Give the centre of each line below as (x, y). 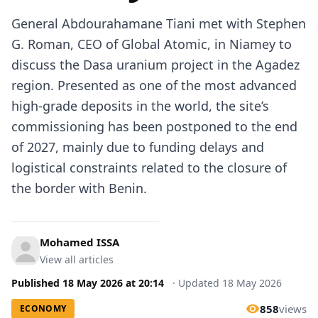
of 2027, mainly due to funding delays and (138, 147)
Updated (200, 283)
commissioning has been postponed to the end (154, 126)
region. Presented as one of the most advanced (154, 85)
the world (180, 106)
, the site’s (239, 106)
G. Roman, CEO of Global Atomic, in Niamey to (152, 44)
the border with (60, 188)
